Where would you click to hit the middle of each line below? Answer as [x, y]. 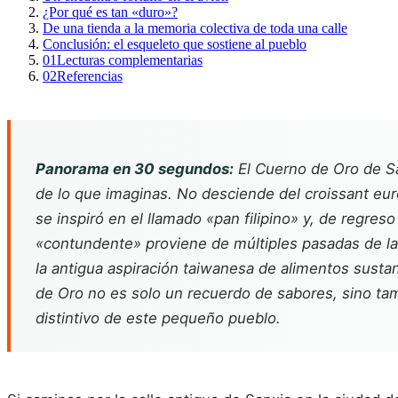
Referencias [90, 76]
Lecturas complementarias [130, 60]
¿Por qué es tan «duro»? [110, 12]
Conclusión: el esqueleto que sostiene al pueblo [175, 44]
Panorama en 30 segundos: [135, 169]
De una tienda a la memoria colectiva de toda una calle [195, 28]
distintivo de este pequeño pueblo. [158, 318]
